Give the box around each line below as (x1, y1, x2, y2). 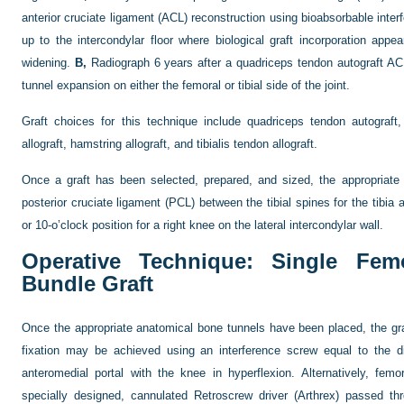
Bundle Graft (22, 271, 153, 296)
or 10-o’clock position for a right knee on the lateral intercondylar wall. (22, 218, 383, 232)
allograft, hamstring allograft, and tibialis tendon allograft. (22, 137, 317, 151)
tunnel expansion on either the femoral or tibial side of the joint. (22, 78, 350, 92)
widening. (22, 56, 75, 69)
